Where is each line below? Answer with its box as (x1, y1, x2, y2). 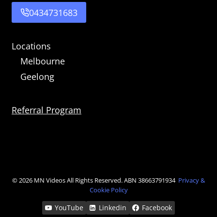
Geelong (20, 70, 54, 82)
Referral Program (12, 104, 81, 116)
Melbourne (20, 55, 65, 67)
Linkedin (99, 202, 127, 212)
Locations (12, 40, 51, 52)
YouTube (55, 202, 84, 212)
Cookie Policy (89, 185, 128, 194)
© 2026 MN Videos (12, 175, 67, 185)
